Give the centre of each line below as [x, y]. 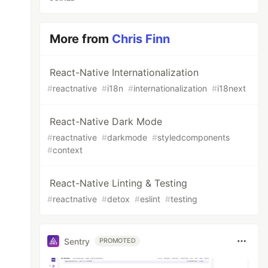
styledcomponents [194, 137]
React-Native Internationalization [124, 72]
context [68, 150]
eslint [150, 199]
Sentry [77, 241]
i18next [232, 88]
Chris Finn [141, 39]
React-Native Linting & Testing [119, 183]
